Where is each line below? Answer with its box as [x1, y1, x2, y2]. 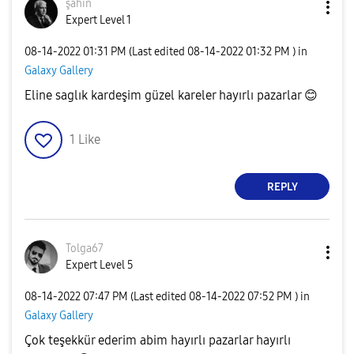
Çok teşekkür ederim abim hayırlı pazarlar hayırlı [24, 333, 291, 348]
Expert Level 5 [66, 258, 134, 273]
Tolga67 [66, 242, 104, 256]
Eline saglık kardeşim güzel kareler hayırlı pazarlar [24, 88, 304, 104]
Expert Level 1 [66, 13, 131, 28]
